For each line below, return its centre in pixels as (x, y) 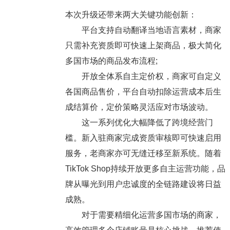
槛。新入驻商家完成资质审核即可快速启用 (143, 138)
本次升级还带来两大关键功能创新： (131, 15)
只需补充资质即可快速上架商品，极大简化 (143, 46)
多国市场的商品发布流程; (111, 61)
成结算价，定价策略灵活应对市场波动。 (139, 107)
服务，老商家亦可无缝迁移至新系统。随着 (143, 154)
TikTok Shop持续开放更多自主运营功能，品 (145, 169)
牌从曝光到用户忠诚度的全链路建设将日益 (143, 184)
